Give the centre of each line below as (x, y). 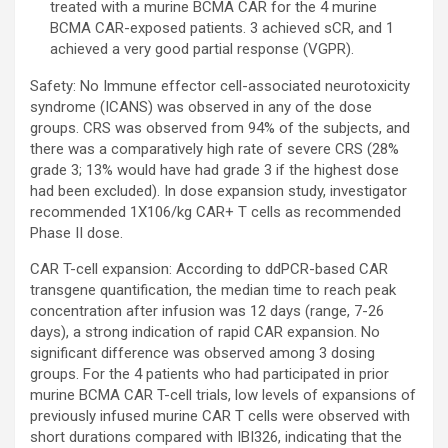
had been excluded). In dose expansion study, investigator (218, 191)
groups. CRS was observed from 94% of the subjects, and (220, 128)
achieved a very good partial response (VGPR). (202, 49)
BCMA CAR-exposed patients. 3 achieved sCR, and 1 (222, 28)
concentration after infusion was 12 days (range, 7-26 (207, 311)
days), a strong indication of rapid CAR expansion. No (205, 332)
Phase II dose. (76, 233)
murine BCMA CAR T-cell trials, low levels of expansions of (223, 395)
